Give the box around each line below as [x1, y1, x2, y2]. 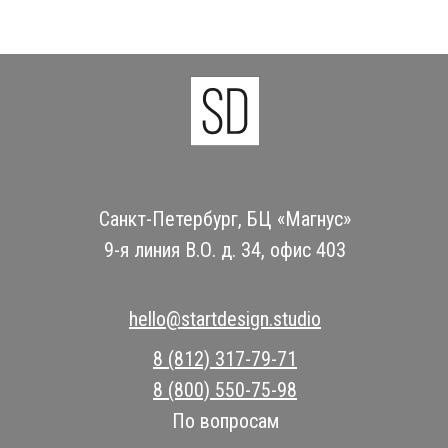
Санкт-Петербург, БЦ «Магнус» [99, 206, 351, 231]
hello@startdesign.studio [129, 306, 321, 331]
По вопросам [171, 408, 279, 433]
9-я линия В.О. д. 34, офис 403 [104, 237, 346, 262]
